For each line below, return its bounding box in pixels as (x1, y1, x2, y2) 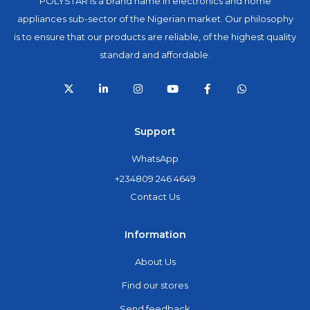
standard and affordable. (100, 49, 210, 61)
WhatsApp (131, 153, 179, 165)
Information (124, 228, 186, 241)
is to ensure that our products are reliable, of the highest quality (14, 31, 296, 43)
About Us (134, 256, 176, 268)
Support (134, 125, 176, 138)
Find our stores (122, 280, 188, 291)
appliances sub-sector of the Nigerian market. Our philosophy (17, 13, 293, 25)
